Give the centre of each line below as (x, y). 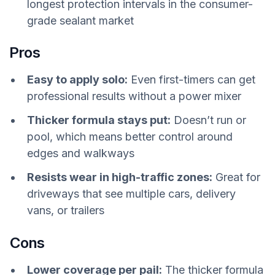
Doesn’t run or (208, 120)
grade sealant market (80, 20)
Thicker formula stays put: (99, 120)
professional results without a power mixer (134, 96)
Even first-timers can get (192, 80)
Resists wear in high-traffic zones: (120, 177)
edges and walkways (81, 153)
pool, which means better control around (130, 137)
